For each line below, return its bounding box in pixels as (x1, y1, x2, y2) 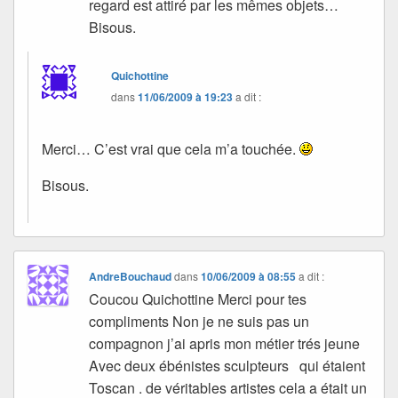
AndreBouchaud (89, 267, 172, 284)
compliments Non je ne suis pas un (89, 310, 310, 331)
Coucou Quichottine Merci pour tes (89, 288, 307, 309)
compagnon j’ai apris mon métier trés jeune (89, 332, 361, 354)
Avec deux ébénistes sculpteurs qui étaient (89, 354, 366, 376)
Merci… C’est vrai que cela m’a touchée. (42, 139, 299, 160)
